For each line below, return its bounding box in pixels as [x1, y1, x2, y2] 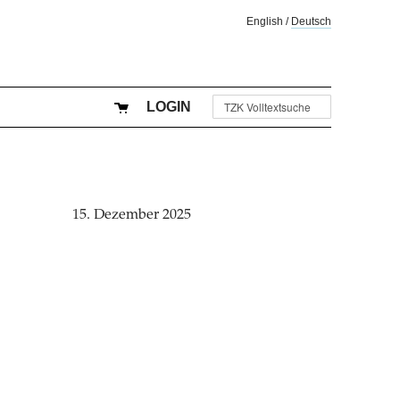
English [246, 15, 283, 28]
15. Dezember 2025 [72, 207, 192, 222]
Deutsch [291, 15, 331, 28]
